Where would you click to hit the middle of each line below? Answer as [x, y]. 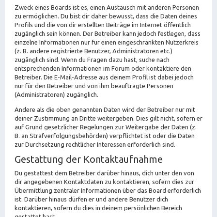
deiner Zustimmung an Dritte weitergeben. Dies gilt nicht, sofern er [108, 118]
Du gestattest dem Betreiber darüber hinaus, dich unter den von [104, 173]
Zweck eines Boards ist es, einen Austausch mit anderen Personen [107, 7]
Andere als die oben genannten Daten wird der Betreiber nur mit [105, 109]
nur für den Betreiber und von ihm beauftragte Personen [94, 85]
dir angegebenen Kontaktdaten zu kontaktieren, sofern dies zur [104, 181]
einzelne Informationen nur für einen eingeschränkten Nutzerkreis [107, 42]
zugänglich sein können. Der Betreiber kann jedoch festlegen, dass [108, 33]
